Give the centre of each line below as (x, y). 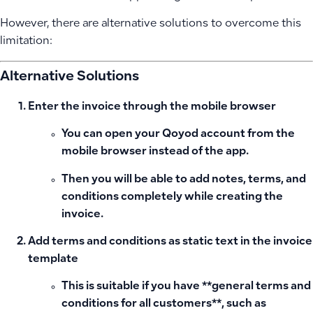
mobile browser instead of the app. (155, 152)
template (53, 259)
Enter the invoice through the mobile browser (152, 107)
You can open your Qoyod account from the (178, 135)
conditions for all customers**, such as (164, 305)
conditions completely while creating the (172, 197)
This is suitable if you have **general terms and (186, 287)
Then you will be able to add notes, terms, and (184, 180)
